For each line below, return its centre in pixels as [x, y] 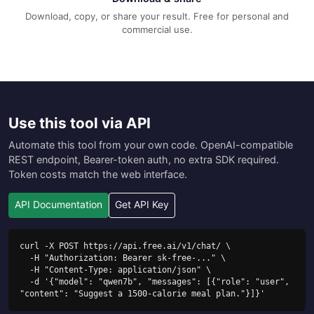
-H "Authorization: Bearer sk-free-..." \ [25, 258]
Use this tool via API [80, 123]
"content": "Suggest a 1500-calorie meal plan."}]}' [142, 293]
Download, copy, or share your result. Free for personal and [157, 16]
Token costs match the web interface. [98, 174]
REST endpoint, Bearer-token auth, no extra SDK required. [144, 159]
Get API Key [142, 205]
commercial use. [157, 29]
